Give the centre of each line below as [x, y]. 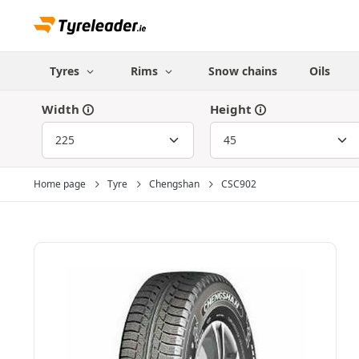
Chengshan [174, 184]
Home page [60, 184]
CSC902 [239, 184]
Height [231, 109]
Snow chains [243, 71]
